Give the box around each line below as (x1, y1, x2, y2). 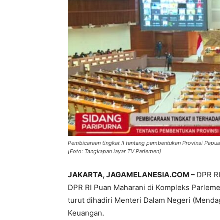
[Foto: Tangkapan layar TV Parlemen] (68, 148, 161, 155)
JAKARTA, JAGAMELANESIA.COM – (68, 170, 196, 180)
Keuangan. (68, 208, 104, 218)
